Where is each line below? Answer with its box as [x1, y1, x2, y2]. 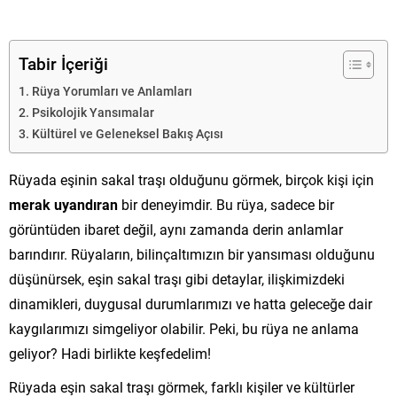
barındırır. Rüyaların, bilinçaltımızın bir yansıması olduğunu [9, 244, 375, 263]
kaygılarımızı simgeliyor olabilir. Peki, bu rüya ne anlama [9, 318, 359, 338]
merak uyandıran [9, 194, 118, 214]
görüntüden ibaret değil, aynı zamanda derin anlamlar [9, 219, 343, 238]
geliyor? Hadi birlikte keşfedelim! [9, 343, 211, 362]
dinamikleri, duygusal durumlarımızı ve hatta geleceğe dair [9, 293, 372, 313]
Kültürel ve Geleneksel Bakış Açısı [31, 124, 223, 142]
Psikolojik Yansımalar [31, 103, 154, 121]
